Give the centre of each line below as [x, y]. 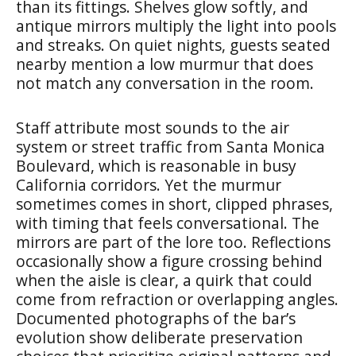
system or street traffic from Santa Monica [170, 146]
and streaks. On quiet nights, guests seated [173, 44]
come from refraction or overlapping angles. [177, 299]
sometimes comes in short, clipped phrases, [174, 203]
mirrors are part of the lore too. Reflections [173, 242]
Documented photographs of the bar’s [156, 318]
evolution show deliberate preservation [159, 337]
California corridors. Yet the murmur [149, 184]
